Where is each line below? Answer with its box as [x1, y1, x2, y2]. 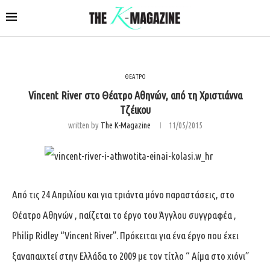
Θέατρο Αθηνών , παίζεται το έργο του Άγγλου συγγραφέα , [12, 209, 236, 221]
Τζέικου [119, 103, 151, 116]
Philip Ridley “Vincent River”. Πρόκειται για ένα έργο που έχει [12, 229, 239, 241]
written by [67, 120, 101, 130]
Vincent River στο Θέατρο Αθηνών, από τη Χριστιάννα [28, 89, 242, 101]
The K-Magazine [100, 120, 151, 130]
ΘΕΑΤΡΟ [124, 72, 146, 80]
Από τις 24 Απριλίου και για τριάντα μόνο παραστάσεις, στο [12, 188, 234, 200]
